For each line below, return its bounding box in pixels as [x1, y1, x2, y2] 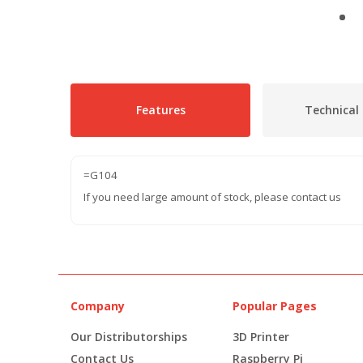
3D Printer [233, 328, 289, 344]
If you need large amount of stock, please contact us [83, 189, 341, 204]
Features [135, 101, 186, 117]
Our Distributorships [70, 328, 187, 344]
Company [70, 297, 125, 314]
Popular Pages [233, 297, 317, 314]
